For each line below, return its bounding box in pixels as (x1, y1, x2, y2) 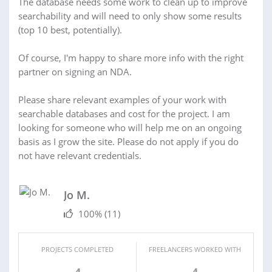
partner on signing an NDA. (18, 65, 132, 78)
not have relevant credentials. (18, 149, 141, 161)
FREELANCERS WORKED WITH (149, 244, 241, 254)
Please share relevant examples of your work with (18, 93, 226, 106)
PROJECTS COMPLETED (41, 244, 114, 254)
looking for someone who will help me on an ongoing (18, 121, 242, 134)
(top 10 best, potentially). (18, 23, 122, 36)
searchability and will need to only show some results (18, 9, 242, 22)
